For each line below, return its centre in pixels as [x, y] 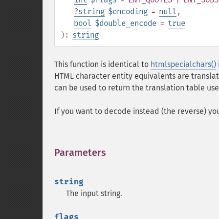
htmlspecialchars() [183, 64]
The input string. [94, 193]
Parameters [80, 153]
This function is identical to [102, 64]
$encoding [128, 11]
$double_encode [126, 23]
